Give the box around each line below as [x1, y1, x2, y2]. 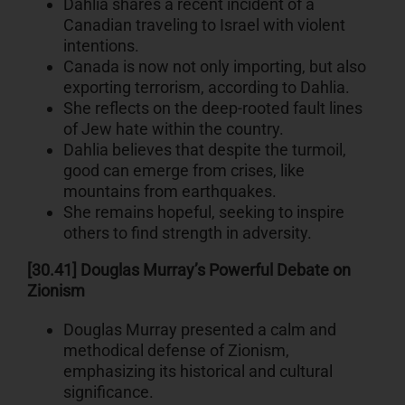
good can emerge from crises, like [62, 161, 305, 181]
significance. [62, 382, 154, 402]
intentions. [62, 36, 139, 56]
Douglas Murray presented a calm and [62, 320, 336, 340]
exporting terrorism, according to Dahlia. [62, 78, 350, 98]
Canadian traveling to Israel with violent [62, 15, 345, 35]
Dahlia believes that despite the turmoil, [62, 140, 346, 160]
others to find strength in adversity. [62, 223, 312, 243]
